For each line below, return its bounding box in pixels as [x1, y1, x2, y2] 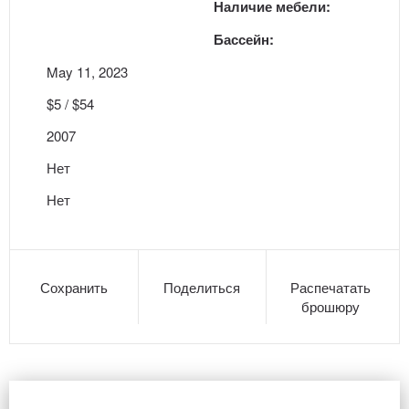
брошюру [301, 297, 361, 316]
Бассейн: [214, 29, 274, 49]
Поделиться [163, 278, 241, 297]
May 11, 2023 [47, 62, 128, 81]
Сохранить [39, 278, 108, 297]
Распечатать [290, 278, 372, 297]
